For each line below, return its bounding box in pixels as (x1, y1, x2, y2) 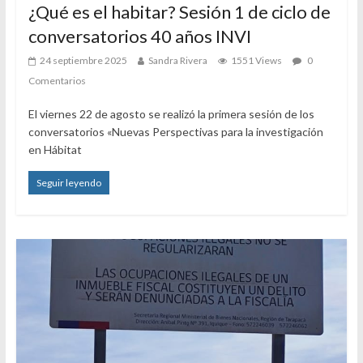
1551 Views (230, 54, 282, 67)
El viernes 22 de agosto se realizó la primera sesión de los (28, 107, 314, 122)
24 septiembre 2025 (39, 54, 127, 67)
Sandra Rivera (147, 54, 207, 67)
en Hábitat (28, 143, 82, 157)
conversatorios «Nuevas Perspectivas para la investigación (28, 125, 323, 139)
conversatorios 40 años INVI (28, 25, 251, 48)
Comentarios (28, 75, 86, 88)
